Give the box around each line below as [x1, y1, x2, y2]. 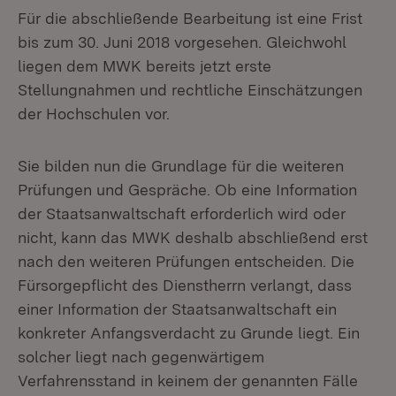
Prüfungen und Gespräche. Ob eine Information [18, 180, 357, 199]
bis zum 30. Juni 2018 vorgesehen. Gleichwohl [18, 33, 346, 51]
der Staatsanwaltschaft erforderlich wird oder [18, 204, 346, 223]
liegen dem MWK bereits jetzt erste [18, 57, 271, 75]
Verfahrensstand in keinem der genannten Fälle [18, 371, 358, 390]
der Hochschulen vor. [18, 104, 170, 123]
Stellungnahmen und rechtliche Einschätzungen [18, 80, 362, 99]
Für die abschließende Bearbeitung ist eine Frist [18, 9, 362, 27]
